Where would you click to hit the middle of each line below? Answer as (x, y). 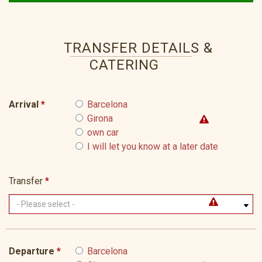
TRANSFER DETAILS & (138, 48)
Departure (32, 251)
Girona (100, 119)
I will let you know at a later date (152, 147)
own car (103, 133)
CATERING (124, 65)
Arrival (24, 105)
